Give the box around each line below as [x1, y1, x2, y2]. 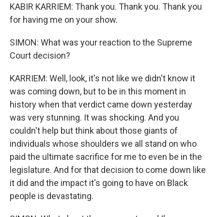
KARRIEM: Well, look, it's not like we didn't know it [10, 73, 195, 83]
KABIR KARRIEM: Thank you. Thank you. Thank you [10, 1, 202, 12]
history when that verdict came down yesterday [10, 99, 192, 109]
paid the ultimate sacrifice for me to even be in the [10, 152, 202, 162]
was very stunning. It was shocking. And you [10, 112, 179, 123]
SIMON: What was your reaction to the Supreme [10, 37, 192, 47]
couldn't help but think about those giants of [10, 125, 178, 136]
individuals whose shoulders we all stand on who [10, 139, 197, 149]
